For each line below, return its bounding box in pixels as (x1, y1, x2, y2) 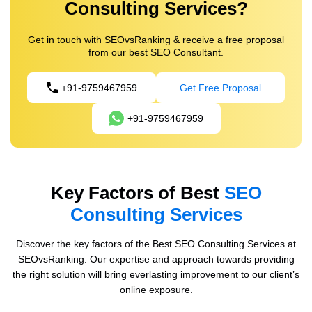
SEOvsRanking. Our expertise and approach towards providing (17, 253, 295, 265)
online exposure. (119, 284, 193, 296)
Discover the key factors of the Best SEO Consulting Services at (16, 238, 296, 250)
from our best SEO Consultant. (88, 47, 224, 58)
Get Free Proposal (180, 82, 261, 94)
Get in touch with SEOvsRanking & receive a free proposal (28, 34, 284, 46)
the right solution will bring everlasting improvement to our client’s (13, 269, 299, 281)
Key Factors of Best (50, 182, 224, 204)
